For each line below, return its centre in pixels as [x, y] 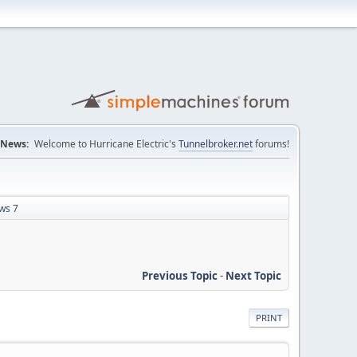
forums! [271, 144]
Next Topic [253, 275]
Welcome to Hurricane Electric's [106, 144]
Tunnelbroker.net [216, 144]
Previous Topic [180, 275]
